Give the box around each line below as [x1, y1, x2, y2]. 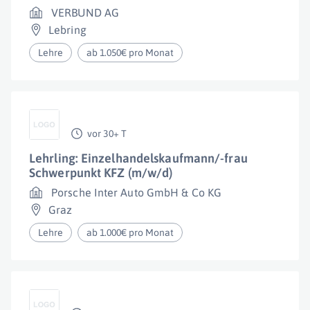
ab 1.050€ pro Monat [86, 47, 174, 58]
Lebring [48, 24, 86, 36]
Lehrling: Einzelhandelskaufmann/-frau [29, 151, 248, 165]
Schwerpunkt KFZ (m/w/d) [29, 165, 173, 180]
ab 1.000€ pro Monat [86, 227, 174, 238]
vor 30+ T [87, 128, 127, 139]
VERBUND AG [51, 6, 119, 19]
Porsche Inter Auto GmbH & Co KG [51, 186, 222, 199]
